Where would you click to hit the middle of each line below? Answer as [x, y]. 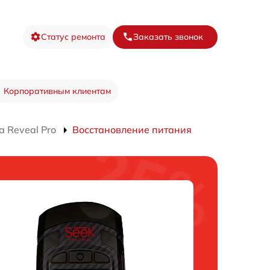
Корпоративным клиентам [57, 91]
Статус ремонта [73, 36]
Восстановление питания [132, 130]
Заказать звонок [168, 36]
